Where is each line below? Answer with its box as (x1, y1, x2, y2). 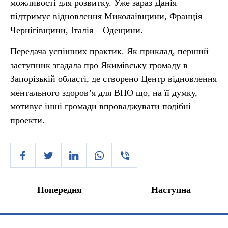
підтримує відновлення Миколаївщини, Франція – (10, 11, 209, 21)
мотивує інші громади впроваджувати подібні (10, 101, 191, 111)
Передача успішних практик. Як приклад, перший (10, 46, 209, 56)
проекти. (10, 115, 45, 125)
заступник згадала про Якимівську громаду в (10, 60, 188, 70)
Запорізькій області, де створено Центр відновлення (10, 74, 217, 84)
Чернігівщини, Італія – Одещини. (10, 25, 143, 35)
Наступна (151, 185, 191, 195)
